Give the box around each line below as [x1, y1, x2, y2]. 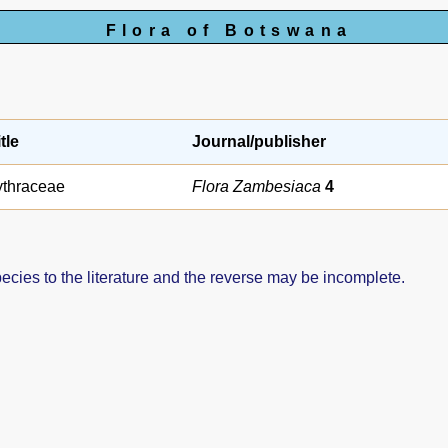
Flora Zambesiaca [192, 177, 325, 195]
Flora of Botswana [105, 22, 353, 39]
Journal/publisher [192, 132, 326, 150]
